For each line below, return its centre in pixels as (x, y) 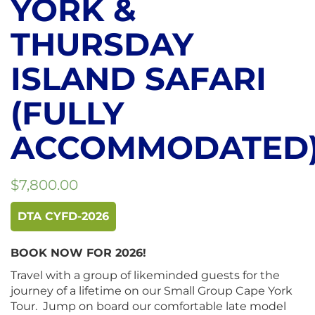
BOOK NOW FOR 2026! (78, 252)
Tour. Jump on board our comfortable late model (148, 306)
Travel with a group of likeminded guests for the (145, 275)
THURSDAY (102, 44)
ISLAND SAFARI (139, 78)
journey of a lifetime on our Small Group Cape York (152, 290)
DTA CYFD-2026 (63, 216)
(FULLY (67, 112)
